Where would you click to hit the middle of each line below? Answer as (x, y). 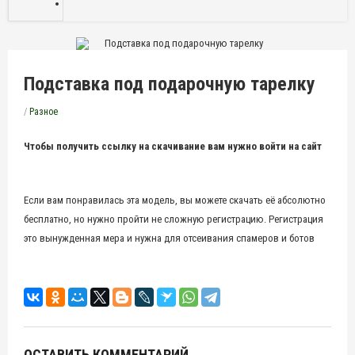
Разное (44, 112)
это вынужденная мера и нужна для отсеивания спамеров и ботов (169, 238)
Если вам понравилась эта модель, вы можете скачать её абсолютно (175, 200)
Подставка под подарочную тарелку (170, 84)
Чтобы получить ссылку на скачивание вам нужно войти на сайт (173, 146)
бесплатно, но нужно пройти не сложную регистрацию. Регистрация (174, 219)
